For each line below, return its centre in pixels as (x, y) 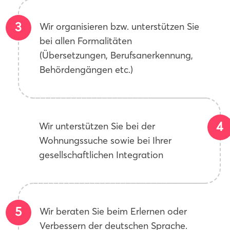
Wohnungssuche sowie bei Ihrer (105, 140)
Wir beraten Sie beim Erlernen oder (113, 211)
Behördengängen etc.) (86, 70)
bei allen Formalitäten (86, 41)
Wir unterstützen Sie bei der (97, 126)
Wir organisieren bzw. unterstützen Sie (119, 26)
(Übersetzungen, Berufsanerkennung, (116, 55)
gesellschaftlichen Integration (101, 155)
